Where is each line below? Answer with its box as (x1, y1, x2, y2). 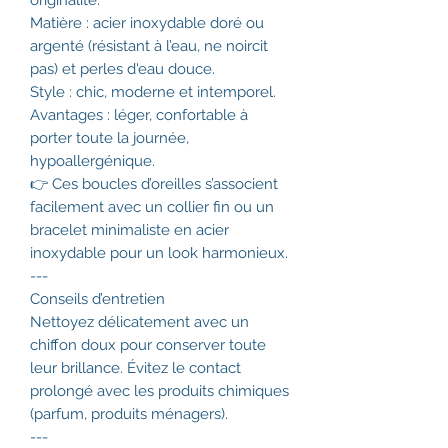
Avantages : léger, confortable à (30, 106, 248, 125)
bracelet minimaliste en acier (30, 221, 229, 240)
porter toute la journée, (30, 129, 189, 148)
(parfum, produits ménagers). (30, 405, 228, 424)
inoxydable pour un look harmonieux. (30, 244, 288, 263)
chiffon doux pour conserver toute (30, 336, 266, 355)
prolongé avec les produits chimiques (30, 382, 289, 401)
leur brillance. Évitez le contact (30, 359, 241, 378)
